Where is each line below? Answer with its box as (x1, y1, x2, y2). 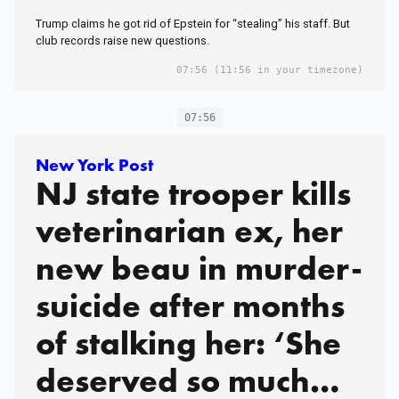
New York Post (36, 153, 153, 176)
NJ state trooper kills (36, 172, 351, 215)
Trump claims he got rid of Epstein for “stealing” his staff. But (36, 16, 350, 30)
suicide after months (36, 284, 345, 327)
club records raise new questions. (36, 33, 209, 47)
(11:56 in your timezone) (208, 63, 363, 76)
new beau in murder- (36, 247, 362, 289)
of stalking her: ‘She (36, 322, 341, 364)
